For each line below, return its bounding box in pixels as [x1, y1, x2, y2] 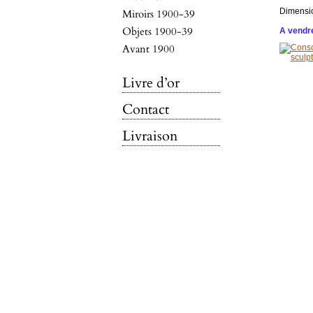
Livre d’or [122, 73, 180, 92]
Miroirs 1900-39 [122, 7, 195, 21]
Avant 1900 [122, 42, 175, 56]
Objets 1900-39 [122, 24, 193, 38]
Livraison [122, 126, 177, 145]
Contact [122, 100, 169, 119]
